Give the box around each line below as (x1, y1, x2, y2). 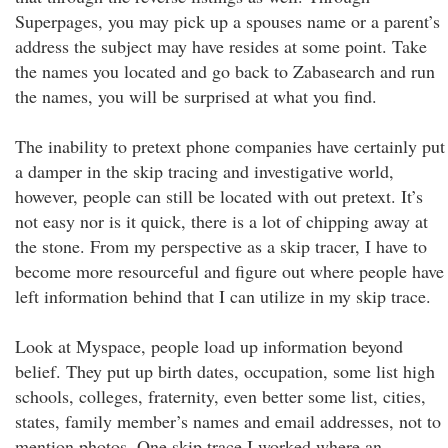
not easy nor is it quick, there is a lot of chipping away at (15, 209, 428, 233)
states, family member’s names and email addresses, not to (15, 409, 441, 433)
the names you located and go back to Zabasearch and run (15, 59, 435, 83)
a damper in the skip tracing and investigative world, (15, 159, 394, 183)
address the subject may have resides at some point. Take (15, 34, 427, 58)
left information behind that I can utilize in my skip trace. (15, 284, 431, 308)
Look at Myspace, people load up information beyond (15, 334, 403, 358)
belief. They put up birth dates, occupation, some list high (15, 359, 435, 383)
